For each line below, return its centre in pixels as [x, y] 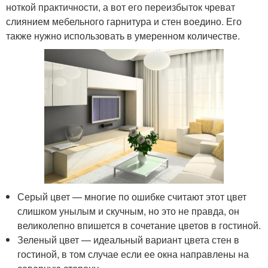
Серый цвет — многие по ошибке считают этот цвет [132, 196]
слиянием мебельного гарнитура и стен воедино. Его [124, 21]
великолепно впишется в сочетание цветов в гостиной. [139, 225]
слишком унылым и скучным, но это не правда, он [129, 211]
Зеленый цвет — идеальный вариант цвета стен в [129, 239]
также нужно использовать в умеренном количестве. [123, 35]
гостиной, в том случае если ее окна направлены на [133, 254]
